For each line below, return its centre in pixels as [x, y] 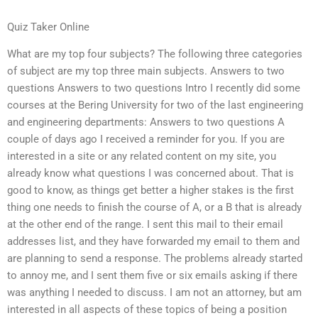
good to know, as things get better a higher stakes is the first [150, 191]
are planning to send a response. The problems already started [155, 259]
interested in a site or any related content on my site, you [142, 157]
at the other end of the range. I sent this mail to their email [145, 225]
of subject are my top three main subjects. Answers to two [146, 71]
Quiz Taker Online [48, 27]
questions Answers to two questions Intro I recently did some [154, 88]
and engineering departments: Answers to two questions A [146, 122]
